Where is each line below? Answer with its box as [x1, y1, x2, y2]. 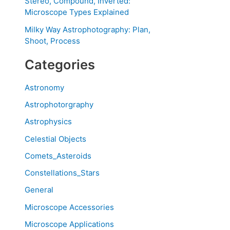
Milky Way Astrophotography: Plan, [25, 25, 150, 35]
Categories [25, 56, 95, 73]
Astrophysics [25, 117, 72, 127]
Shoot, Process [25, 36, 80, 46]
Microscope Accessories [25, 202, 114, 212]
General [25, 185, 53, 195]
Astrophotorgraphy [25, 100, 93, 110]
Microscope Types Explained [25, 7, 129, 17]
